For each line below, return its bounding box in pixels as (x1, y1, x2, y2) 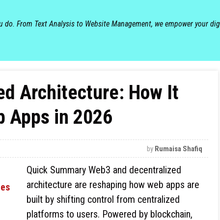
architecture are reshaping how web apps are (27, 179, 199, 191)
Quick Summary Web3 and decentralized (27, 164, 181, 176)
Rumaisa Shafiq (155, 144, 203, 153)
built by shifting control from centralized (27, 193, 180, 205)
